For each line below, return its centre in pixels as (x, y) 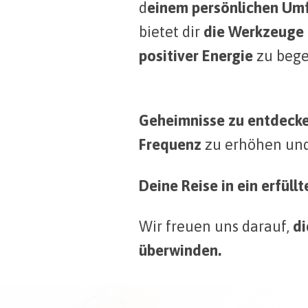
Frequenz (170, 145)
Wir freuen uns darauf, (216, 226)
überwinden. (180, 250)
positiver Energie (196, 56)
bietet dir (171, 32)
